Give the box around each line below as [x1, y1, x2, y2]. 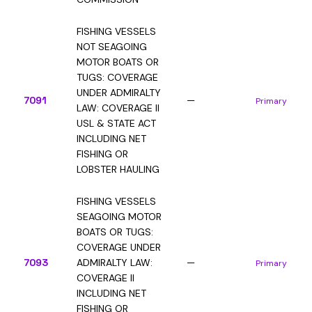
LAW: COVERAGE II [77, 102, 159, 114]
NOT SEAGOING [77, 40, 147, 53]
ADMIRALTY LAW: [77, 256, 153, 269]
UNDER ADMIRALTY [77, 86, 161, 99]
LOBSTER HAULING [77, 163, 159, 175]
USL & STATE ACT [77, 117, 156, 130]
